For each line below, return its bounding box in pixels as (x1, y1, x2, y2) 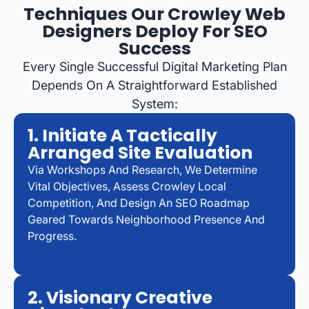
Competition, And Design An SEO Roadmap (28, 196, 250, 210)
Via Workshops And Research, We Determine (28, 163, 257, 177)
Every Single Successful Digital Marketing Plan (22, 59, 287, 74)
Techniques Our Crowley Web (23, 2, 286, 27)
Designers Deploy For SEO (41, 19, 268, 44)
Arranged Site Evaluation (28, 141, 252, 166)
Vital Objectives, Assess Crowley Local (28, 179, 226, 194)
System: (131, 97, 178, 112)
